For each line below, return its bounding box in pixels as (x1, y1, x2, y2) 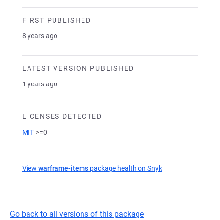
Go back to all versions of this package (10, 209, 144, 219)
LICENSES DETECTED (22, 112, 102, 120)
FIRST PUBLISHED (22, 16, 91, 24)
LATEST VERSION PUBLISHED (22, 64, 134, 72)
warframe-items (38, 165, 88, 172)
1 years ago (22, 80, 57, 88)
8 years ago (22, 32, 57, 40)
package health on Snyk (88, 165, 162, 172)
